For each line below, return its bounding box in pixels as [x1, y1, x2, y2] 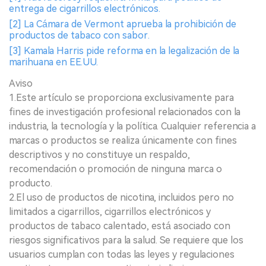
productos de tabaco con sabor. [9, 30, 150, 42]
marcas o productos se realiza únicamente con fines [9, 135, 237, 147]
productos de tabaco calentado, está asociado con [9, 220, 230, 232]
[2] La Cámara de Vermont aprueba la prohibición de [9, 18, 236, 30]
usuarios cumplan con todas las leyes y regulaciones [9, 249, 235, 261]
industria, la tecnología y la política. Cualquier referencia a [9, 121, 256, 132]
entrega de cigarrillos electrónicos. [9, 3, 160, 15]
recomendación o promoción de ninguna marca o [9, 163, 222, 175]
